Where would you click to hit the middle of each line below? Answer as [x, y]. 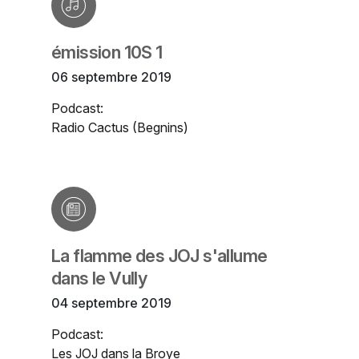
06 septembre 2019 [111, 77]
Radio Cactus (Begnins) [120, 128]
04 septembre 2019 [111, 303]
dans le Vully [99, 278]
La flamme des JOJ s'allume [159, 256]
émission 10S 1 [107, 52]
